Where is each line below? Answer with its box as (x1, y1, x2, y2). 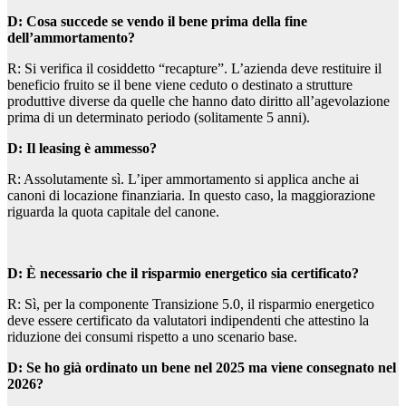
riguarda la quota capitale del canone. (7, 204, 219, 220)
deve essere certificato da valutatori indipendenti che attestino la (7, 313, 369, 329)
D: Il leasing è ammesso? (7, 140, 157, 157)
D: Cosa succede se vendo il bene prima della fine (7, 14, 307, 30)
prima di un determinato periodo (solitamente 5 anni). (7, 110, 310, 126)
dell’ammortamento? (7, 30, 135, 46)
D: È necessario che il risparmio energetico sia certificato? (7, 266, 359, 282)
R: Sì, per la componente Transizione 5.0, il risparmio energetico (7, 296, 374, 313)
